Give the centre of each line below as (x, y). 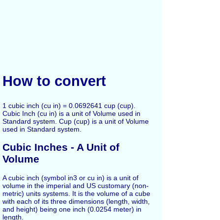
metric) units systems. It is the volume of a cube (76, 193)
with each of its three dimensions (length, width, (76, 201)
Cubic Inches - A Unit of (61, 147)
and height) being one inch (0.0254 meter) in (72, 209)
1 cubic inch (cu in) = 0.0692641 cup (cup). (69, 105)
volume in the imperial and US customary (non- (76, 185)
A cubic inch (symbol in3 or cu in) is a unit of (70, 178)
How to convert (54, 81)
